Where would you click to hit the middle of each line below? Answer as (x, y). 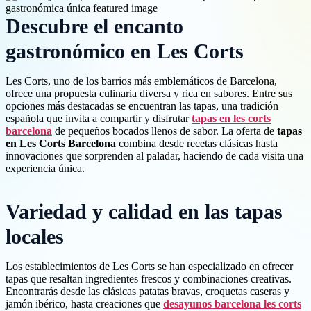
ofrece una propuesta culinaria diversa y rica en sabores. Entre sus (149, 94)
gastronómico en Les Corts (125, 52)
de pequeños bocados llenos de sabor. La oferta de (165, 131)
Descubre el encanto (94, 27)
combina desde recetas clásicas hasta (197, 144)
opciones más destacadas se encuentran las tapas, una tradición (142, 106)
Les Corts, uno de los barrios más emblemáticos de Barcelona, (141, 81)
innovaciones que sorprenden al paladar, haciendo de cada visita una (154, 156)
